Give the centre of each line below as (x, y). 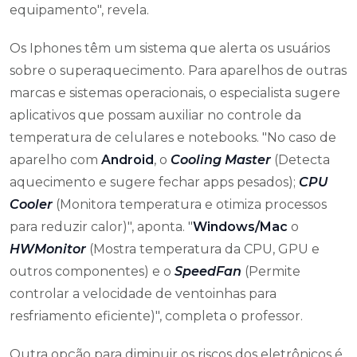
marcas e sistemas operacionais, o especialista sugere (175, 93)
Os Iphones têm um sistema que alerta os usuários (170, 48)
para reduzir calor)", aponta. (99, 227)
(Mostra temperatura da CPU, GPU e (203, 249)
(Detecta (300, 160)
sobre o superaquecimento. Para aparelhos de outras (178, 71)
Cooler (31, 204)
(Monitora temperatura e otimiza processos (190, 204)
